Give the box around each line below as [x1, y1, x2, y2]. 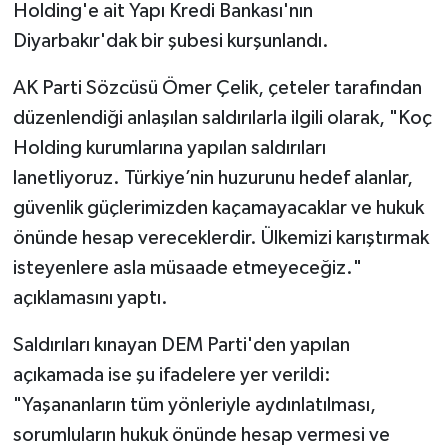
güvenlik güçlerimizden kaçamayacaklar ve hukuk [12, 197, 424, 218]
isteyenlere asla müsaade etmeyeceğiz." [12, 257, 362, 278]
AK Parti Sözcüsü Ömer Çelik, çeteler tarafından [12, 77, 422, 98]
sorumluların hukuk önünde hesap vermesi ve [12, 424, 390, 445]
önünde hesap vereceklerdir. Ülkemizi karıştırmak [12, 227, 429, 248]
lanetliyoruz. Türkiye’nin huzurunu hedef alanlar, [12, 167, 413, 188]
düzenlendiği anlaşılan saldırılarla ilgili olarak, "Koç [12, 107, 432, 128]
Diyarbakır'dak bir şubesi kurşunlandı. [12, 30, 329, 51]
